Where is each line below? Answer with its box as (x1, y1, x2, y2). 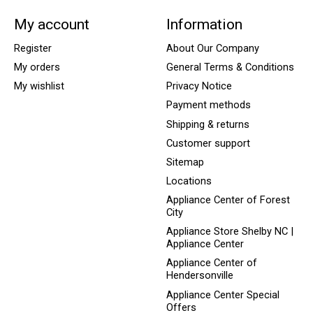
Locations (166, 175, 212, 187)
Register (13, 41, 52, 54)
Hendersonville (166, 269, 233, 282)
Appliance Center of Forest (166, 194, 290, 207)
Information (166, 15, 242, 33)
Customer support (166, 136, 250, 150)
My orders (13, 61, 60, 74)
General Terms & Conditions (166, 61, 294, 74)
